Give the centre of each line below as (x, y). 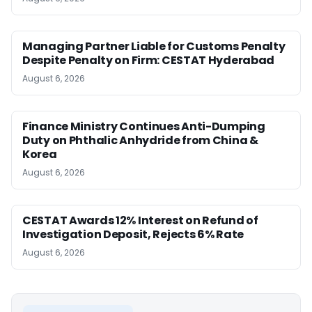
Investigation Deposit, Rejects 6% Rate (133, 234)
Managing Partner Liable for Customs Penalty (154, 46)
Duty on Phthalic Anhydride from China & (140, 140)
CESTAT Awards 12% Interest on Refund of (140, 220)
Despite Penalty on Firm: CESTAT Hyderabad (149, 60)
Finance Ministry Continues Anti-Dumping (144, 126)
